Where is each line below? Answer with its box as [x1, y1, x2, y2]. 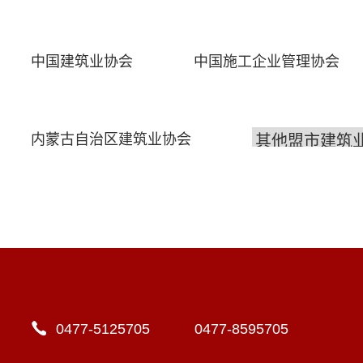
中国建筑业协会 [30, 53, 133, 70]
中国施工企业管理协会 [193, 53, 340, 70]
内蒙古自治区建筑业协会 [30, 131, 191, 147]
